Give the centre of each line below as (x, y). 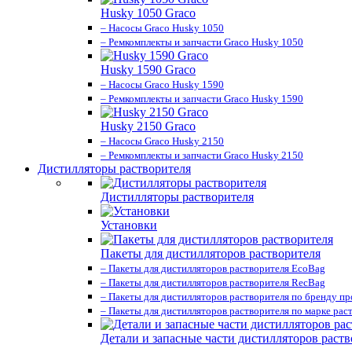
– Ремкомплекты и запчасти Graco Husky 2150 (202, 155)
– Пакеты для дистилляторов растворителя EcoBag (213, 268)
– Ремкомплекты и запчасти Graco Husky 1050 (202, 42)
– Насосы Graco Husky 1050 (162, 28)
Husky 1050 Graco (148, 13)
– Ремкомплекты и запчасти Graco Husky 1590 (202, 99)
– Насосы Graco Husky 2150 (162, 141)
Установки (129, 225)
